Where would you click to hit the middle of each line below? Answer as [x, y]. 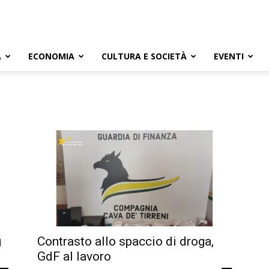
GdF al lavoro [74, 256]
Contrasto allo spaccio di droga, [125, 241]
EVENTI [229, 56]
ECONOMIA [51, 56]
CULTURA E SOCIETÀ [144, 56]
